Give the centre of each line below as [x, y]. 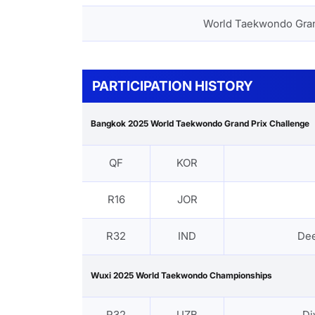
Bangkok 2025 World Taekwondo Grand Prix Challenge [200, 124]
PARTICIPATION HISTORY [173, 86]
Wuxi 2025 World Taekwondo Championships [181, 276]
